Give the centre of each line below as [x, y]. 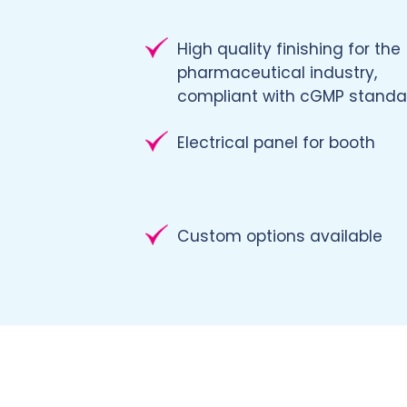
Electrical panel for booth [276, 142]
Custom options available [280, 236]
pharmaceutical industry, [277, 72]
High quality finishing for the [289, 49]
